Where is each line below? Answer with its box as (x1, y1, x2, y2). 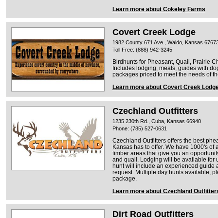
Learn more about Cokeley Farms (112, 6, 205, 12)
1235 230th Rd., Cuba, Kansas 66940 (112, 118, 201, 124)
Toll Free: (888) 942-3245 (112, 46, 172, 53)
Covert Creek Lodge (112, 27, 196, 37)
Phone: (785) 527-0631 (112, 125, 167, 131)
